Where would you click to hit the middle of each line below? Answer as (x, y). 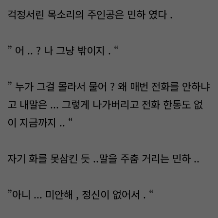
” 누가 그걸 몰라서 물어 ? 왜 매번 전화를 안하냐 (109, 86)
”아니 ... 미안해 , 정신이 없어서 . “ (81, 194)
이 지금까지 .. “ (40, 122)
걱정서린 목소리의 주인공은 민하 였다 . (90, 14)
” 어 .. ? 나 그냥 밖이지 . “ (63, 50)
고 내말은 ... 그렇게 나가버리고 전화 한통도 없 (105, 104)
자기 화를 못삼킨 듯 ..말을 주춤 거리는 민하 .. (103, 158)
